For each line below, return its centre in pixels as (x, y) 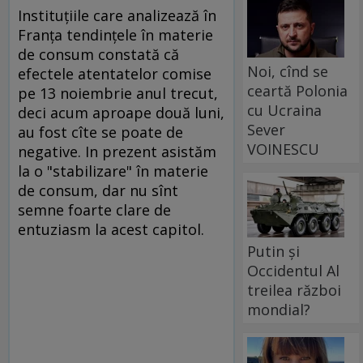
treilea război (295, 290)
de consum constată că (98, 54)
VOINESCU (284, 149)
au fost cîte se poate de (100, 132)
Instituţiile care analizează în (117, 15)
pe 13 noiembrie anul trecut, (118, 93)
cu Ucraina (285, 110)
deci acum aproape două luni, (121, 112)
